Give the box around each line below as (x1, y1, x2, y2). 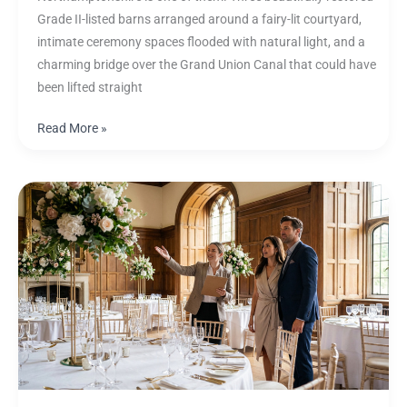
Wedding (35, 229, 85, 244)
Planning (35, 297, 86, 313)
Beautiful (35, 388, 87, 403)
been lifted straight (36, 79, 143, 94)
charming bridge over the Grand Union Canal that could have (36, 56, 376, 72)
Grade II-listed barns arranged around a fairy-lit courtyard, (36, 11, 362, 26)
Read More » (36, 121, 107, 136)
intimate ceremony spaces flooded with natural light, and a (36, 34, 365, 49)
